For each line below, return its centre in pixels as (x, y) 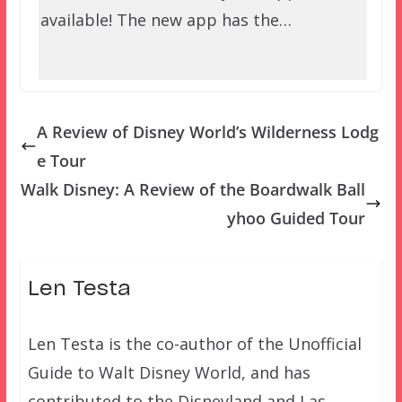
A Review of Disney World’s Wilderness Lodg (207, 131)
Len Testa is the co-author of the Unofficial (194, 343)
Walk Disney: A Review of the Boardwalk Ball (193, 189)
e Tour (61, 160)
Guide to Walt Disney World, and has (169, 372)
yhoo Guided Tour (297, 218)
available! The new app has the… (166, 20)
